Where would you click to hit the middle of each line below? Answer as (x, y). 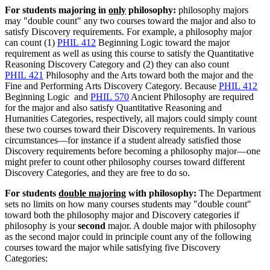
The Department (229, 193)
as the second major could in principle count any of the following (128, 236)
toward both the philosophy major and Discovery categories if (122, 215)
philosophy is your (41, 225)
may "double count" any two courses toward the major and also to (130, 20)
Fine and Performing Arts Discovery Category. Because (112, 86)
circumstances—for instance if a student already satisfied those (123, 140)
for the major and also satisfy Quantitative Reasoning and (113, 107)
